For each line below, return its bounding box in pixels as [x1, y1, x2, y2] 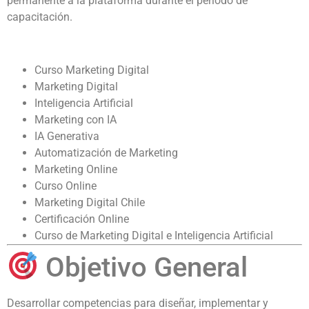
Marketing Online [34, 162, 117, 176]
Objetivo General [38, 250, 248, 283]
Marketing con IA [34, 112, 117, 126]
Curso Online [34, 179, 97, 192]
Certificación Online [34, 212, 129, 226]
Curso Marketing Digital [34, 63, 149, 77]
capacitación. [7, 10, 72, 23]
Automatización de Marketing [34, 146, 178, 159]
